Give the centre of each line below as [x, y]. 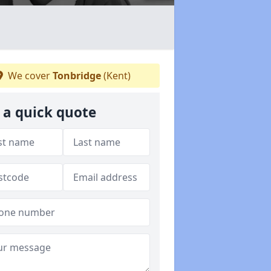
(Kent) [116, 75]
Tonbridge [77, 75]
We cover [29, 75]
